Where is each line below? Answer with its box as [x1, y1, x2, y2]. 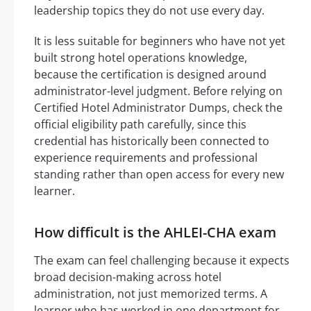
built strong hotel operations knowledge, [34, 50, 247, 66]
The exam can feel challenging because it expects [34, 253, 289, 269]
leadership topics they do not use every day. [34, 3, 264, 19]
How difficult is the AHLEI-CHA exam [34, 223, 276, 242]
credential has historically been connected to [34, 133, 269, 149]
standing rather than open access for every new [34, 167, 284, 183]
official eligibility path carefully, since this [34, 117, 246, 133]
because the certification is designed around [34, 67, 267, 83]
